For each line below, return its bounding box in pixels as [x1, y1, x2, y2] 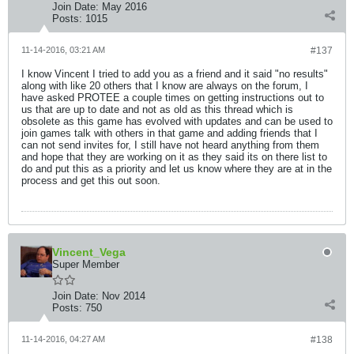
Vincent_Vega [52, 246, 126, 258]
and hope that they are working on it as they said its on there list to [21, 151, 327, 163]
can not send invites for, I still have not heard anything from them [21, 139, 319, 151]
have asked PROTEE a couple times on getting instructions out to [21, 92, 324, 104]
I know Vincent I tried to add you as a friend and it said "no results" [21, 68, 328, 80]
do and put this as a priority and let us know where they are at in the [21, 163, 332, 175]
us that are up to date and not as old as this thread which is [21, 104, 293, 115]
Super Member [52, 258, 119, 270]
